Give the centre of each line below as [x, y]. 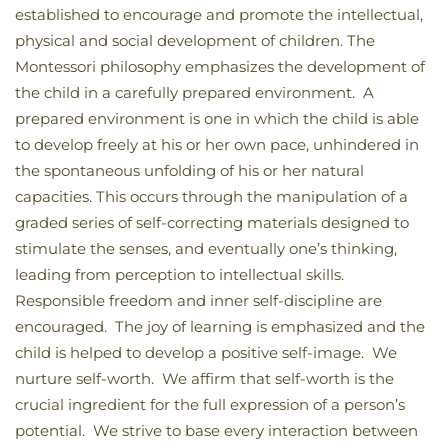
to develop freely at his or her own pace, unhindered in [217, 144]
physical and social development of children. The [195, 40]
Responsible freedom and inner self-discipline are [198, 300]
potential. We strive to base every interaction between [216, 430]
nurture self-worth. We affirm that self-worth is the [204, 378]
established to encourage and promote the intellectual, [219, 14]
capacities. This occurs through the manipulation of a [211, 196]
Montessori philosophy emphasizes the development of [220, 66]
